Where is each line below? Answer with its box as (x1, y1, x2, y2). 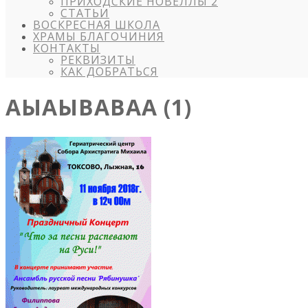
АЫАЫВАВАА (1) (5, 92, 192, 122)
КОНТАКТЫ (33, 41, 100, 56)
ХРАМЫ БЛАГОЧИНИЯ (33, 29, 164, 44)
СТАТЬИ (60, 5, 109, 21)
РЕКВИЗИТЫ (60, 52, 135, 67)
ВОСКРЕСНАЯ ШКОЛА (33, 17, 160, 32)
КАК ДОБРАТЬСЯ (60, 64, 158, 79)
